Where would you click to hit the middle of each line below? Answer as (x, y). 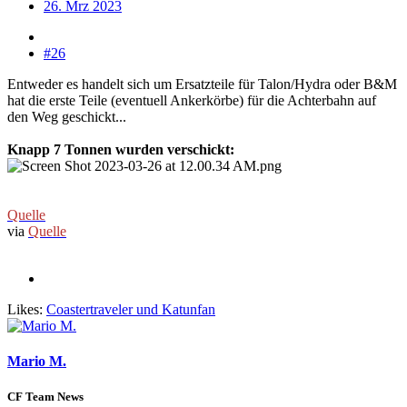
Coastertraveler (89, 309)
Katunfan (189, 309)
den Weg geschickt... (67, 116)
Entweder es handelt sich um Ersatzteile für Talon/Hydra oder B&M (202, 84)
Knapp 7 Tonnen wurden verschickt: (121, 149)
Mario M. (37, 361)
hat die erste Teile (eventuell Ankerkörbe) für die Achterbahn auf (192, 100)
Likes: (25, 309)
